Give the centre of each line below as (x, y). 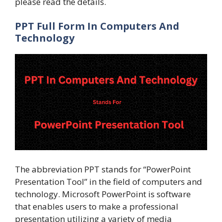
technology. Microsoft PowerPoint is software (103, 194)
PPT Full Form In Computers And (97, 26)
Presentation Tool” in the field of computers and (109, 181)
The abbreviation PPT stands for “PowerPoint (103, 169)
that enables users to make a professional (97, 206)
